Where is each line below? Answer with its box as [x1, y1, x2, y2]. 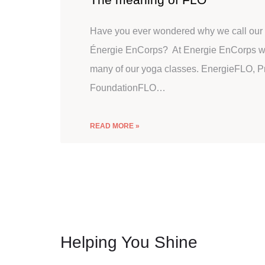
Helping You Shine [60, 233, 198, 251]
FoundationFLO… [90, 83, 166, 93]
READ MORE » [90, 122, 140, 130]
